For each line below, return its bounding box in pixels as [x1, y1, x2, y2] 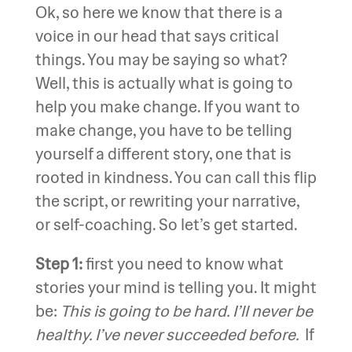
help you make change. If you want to [35, 97, 300, 116]
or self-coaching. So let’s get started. [35, 214, 301, 234]
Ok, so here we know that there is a [35, 2, 283, 22]
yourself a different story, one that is [35, 144, 291, 163]
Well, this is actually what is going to [35, 73, 293, 93]
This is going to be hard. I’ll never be [60, 301, 313, 321]
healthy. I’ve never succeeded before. [35, 324, 302, 344]
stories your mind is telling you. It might [35, 277, 317, 297]
